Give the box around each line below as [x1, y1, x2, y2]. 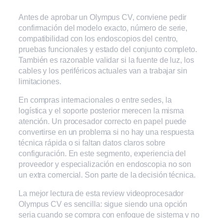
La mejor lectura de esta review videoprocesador [18, 189, 184, 198]
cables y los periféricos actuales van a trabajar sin [18, 66, 187, 75]
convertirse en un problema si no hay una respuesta [18, 127, 194, 137]
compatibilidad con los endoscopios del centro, [18, 34, 178, 43]
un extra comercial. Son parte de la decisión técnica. [18, 170, 196, 180]
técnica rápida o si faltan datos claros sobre [18, 138, 165, 147]
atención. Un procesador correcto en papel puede [18, 117, 187, 126]
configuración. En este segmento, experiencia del [18, 149, 186, 158]
